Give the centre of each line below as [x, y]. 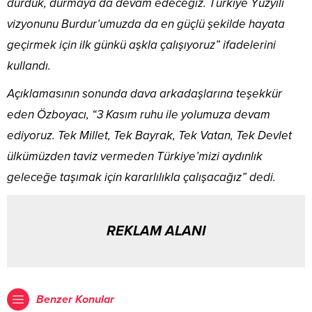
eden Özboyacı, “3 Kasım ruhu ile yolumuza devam [139, 114]
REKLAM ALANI [156, 231]
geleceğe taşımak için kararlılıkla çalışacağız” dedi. [141, 177]
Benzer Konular [75, 299]
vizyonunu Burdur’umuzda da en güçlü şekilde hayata [146, 24]
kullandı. [29, 65]
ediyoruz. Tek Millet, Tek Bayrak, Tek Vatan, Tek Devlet [149, 135]
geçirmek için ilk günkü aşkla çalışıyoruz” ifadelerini [141, 45]
